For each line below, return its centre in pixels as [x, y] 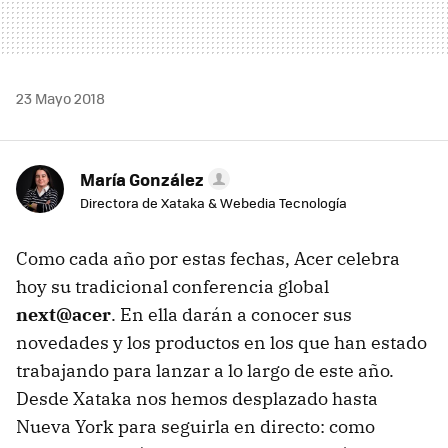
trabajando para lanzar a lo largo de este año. [205, 370]
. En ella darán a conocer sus [231, 314]
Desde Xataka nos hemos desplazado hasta [197, 398]
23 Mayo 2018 [60, 97]
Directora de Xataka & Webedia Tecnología [213, 202]
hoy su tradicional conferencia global [172, 286]
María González [142, 178]
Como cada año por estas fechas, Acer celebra [208, 258]
